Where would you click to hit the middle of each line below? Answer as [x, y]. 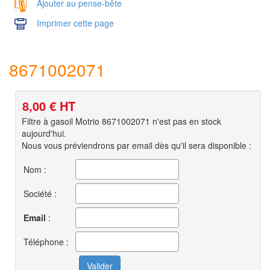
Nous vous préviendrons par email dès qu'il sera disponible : [137, 145]
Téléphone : [46, 241]
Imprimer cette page [75, 23]
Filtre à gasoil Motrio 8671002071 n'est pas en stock [121, 121]
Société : [40, 193]
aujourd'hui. [44, 133]
